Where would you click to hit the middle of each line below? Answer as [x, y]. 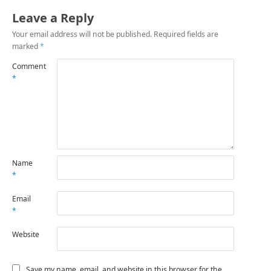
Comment [29, 67]
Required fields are [186, 34]
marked [26, 47]
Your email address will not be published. [82, 34]
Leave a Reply [53, 18]
